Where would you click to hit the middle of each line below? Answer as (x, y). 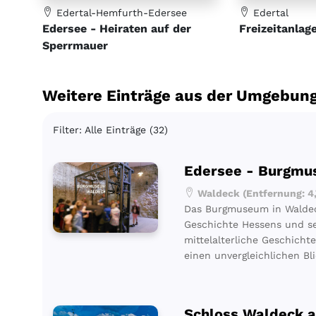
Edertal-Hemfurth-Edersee (120, 13)
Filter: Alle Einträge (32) (110, 130)
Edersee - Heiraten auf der (117, 29)
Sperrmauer (75, 46)
